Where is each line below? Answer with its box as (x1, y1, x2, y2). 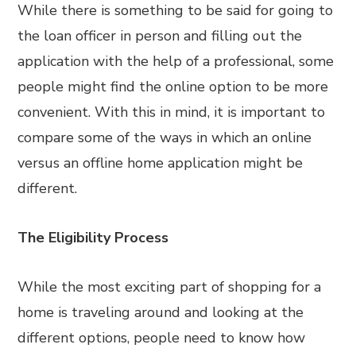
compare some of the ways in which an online (17, 128, 312, 147)
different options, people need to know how (17, 328, 306, 347)
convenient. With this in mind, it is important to (17, 103, 326, 122)
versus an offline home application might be (17, 153, 304, 172)
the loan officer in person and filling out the (17, 26, 303, 45)
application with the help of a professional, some (17, 52, 335, 71)
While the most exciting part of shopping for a (17, 277, 322, 296)
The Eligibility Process (17, 228, 169, 247)
